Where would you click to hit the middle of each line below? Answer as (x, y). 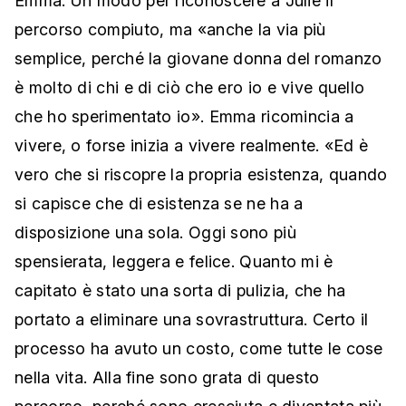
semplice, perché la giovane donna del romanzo (198, 59)
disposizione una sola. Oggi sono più (155, 233)
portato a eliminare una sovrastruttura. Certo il (192, 320)
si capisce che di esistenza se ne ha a (159, 204)
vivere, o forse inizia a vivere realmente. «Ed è (192, 146)
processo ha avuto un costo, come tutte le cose (199, 349)
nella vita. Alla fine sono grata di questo (167, 378)
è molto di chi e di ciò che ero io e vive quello (190, 88)
